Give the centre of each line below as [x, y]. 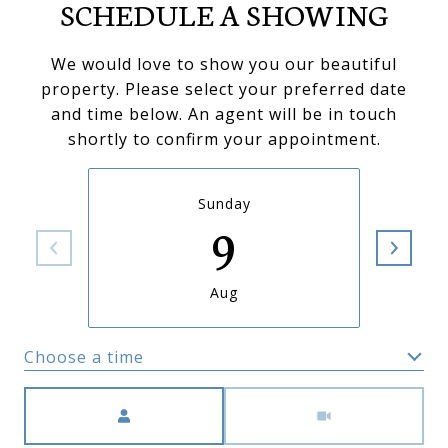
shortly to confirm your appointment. [224, 139]
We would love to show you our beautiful [224, 64]
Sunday [224, 203]
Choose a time [84, 356]
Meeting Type [282, 399]
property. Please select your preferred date [224, 89]
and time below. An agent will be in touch [224, 114]
